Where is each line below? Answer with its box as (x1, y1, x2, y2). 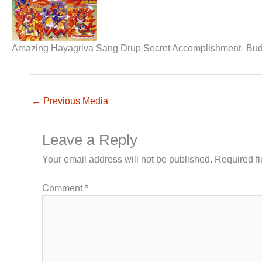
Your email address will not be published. (42, 154, 212, 164)
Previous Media (41, 95, 108, 106)
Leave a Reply (42, 130, 137, 149)
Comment (42, 182, 85, 193)
